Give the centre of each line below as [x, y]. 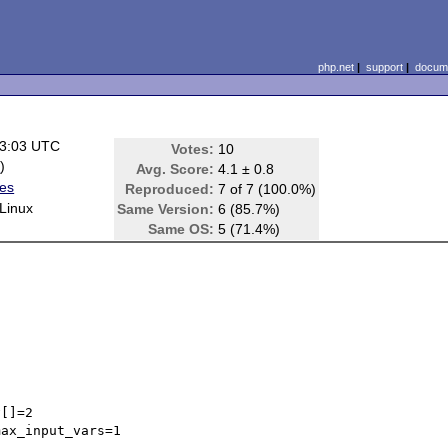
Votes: [193, 149]
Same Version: [166, 209]
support [384, 67]
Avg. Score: [175, 169]
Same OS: [181, 229]
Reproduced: [170, 189]
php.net [335, 67]
